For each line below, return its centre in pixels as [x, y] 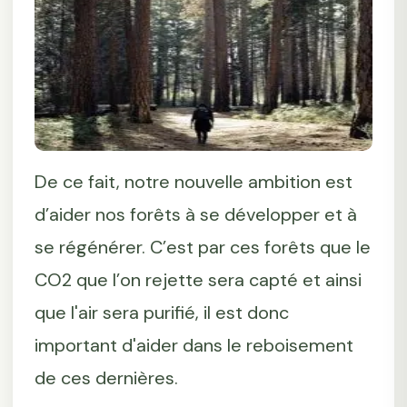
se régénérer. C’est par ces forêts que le [202, 248]
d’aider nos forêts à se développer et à [195, 215]
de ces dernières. [106, 378]
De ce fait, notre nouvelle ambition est [193, 182]
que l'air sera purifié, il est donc [161, 313]
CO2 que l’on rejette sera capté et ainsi [198, 280]
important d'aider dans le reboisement [194, 346]
